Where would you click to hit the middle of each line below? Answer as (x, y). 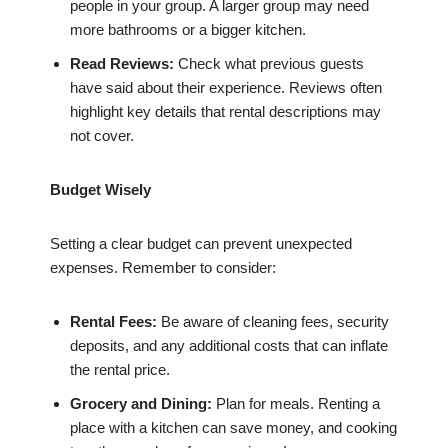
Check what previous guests (269, 64)
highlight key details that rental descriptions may (225, 112)
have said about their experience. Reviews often (226, 88)
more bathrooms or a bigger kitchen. (188, 30)
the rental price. (120, 370)
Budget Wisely (100, 190)
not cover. (102, 136)
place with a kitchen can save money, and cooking (233, 428)
